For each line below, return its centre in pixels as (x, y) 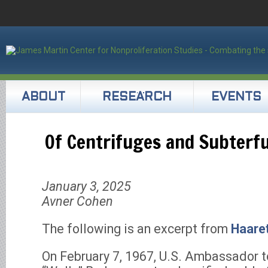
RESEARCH (137, 98)
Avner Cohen (77, 201)
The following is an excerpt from (136, 229)
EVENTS (236, 98)
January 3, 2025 (86, 186)
